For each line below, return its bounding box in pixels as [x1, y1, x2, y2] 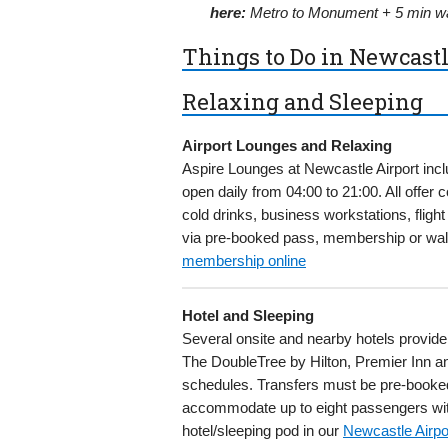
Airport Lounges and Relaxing [182, 137, 392, 155]
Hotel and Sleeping [182, 307, 314, 325]
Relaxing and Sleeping [182, 87, 423, 117]
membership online [182, 252, 306, 270]
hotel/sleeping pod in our [182, 422, 343, 440]
